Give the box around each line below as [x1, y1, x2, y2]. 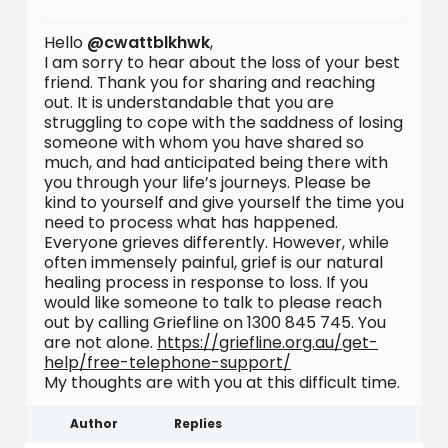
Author [70, 415, 118, 432]
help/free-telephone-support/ [44, 351, 291, 374]
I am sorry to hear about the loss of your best [44, 51, 400, 74]
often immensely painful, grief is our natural [44, 251, 383, 274]
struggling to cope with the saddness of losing [44, 111, 403, 134]
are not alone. [44, 331, 157, 354]
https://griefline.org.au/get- [157, 331, 378, 354]
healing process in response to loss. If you [44, 271, 368, 294]
